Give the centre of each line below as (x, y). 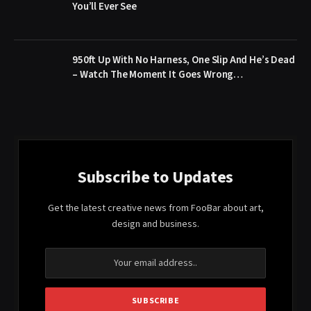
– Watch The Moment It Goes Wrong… (158, 74)
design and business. (155, 224)
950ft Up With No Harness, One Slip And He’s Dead (184, 60)
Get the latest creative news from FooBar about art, (155, 208)
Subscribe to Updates (155, 177)
